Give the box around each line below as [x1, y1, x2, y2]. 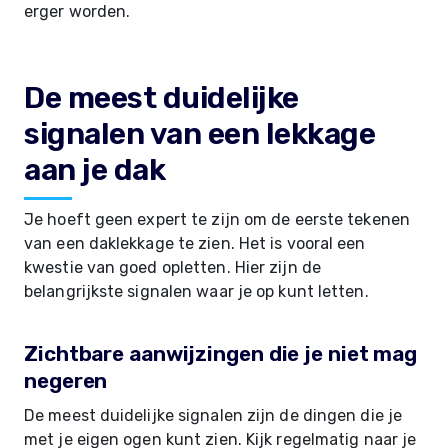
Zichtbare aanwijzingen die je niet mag [24, 341, 418, 366]
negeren [24, 368, 108, 393]
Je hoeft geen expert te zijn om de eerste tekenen [24, 210, 410, 229]
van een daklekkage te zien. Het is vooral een [24, 234, 366, 253]
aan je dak [24, 152, 165, 188]
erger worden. [24, 2, 131, 21]
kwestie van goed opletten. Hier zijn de [24, 258, 321, 277]
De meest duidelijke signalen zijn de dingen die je [24, 406, 403, 425]
